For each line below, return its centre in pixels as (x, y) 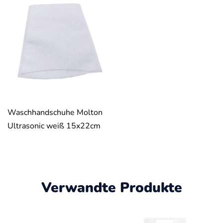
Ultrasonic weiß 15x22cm (54, 126)
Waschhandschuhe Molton (55, 112)
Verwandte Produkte (111, 187)
